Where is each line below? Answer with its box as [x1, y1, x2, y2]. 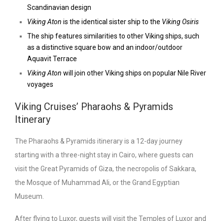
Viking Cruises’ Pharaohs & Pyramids [15, 101, 173, 113]
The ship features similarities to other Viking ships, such [27, 32, 199, 40]
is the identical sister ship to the [63, 18, 162, 26]
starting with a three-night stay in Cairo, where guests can [15, 151, 193, 159]
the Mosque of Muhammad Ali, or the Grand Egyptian [15, 179, 180, 187]
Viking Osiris [162, 18, 199, 26]
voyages [27, 80, 55, 89]
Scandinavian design [27, 3, 93, 12]
